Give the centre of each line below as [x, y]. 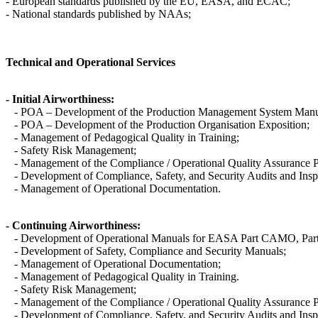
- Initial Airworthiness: [60, 99]
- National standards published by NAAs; [98, 14]
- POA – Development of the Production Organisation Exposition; [158, 125]
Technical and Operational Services [91, 62]
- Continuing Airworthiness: [73, 226]
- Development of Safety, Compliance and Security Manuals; [146, 251]
